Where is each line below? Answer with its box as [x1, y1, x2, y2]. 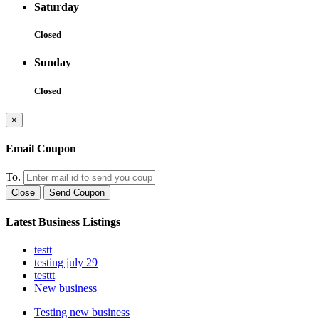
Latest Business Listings [6, 215, 120, 228]
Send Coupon [49, 187, 105, 199]
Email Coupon [6, 142, 76, 155]
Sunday [34, 56, 71, 69]
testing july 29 [34, 256, 98, 268]
